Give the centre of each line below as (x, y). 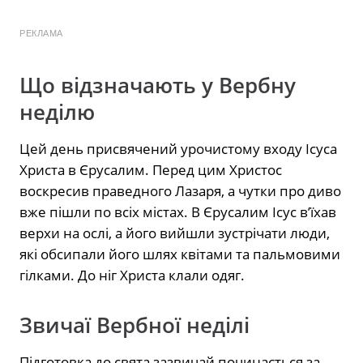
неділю (57, 113)
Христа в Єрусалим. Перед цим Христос (151, 170)
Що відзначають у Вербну (158, 86)
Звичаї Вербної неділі (135, 326)
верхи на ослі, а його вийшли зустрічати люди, (175, 233)
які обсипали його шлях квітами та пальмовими (180, 254)
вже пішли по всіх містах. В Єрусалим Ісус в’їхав (178, 212)
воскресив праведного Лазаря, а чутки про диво (180, 191)
